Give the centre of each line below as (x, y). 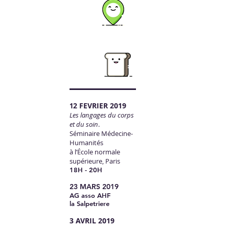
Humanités (86, 143)
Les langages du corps (102, 115)
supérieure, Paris (95, 161)
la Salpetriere (89, 203)
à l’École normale (95, 152)
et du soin (84, 124)
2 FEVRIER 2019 (101, 106)
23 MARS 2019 (94, 187)
